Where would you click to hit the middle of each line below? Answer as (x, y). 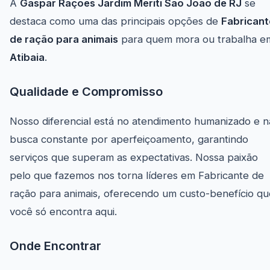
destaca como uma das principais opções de (115, 21)
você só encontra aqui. (63, 212)
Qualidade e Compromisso (86, 92)
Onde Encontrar (55, 246)
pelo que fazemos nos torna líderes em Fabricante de (137, 176)
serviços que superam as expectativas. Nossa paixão (134, 158)
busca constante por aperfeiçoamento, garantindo (129, 140)
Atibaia (27, 58)
